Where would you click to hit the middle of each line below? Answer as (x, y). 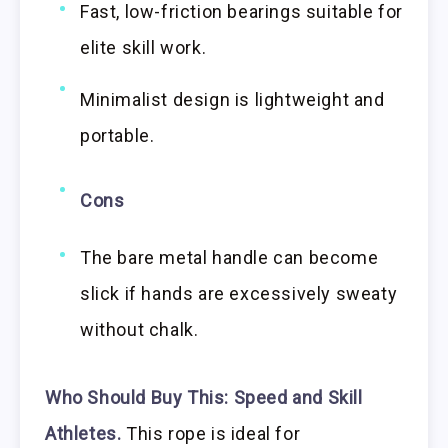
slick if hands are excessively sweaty (239, 293)
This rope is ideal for (211, 433)
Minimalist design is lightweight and (232, 100)
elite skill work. (143, 48)
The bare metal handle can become (229, 257)
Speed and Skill (298, 397)
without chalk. (139, 329)
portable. (117, 136)
